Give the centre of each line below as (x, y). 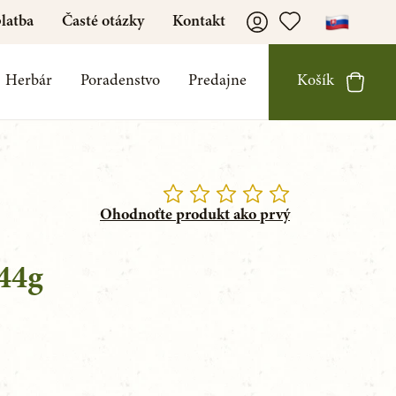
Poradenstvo (120, 81)
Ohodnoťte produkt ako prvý (195, 216)
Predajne (217, 81)
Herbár (29, 81)
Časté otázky (103, 22)
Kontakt (199, 22)
